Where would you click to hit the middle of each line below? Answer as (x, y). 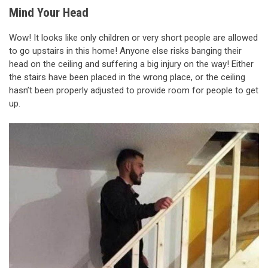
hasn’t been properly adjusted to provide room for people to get (134, 90)
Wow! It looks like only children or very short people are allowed (133, 37)
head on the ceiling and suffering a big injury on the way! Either (131, 64)
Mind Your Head (49, 13)
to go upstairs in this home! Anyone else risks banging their (125, 51)
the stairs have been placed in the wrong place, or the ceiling (127, 77)
